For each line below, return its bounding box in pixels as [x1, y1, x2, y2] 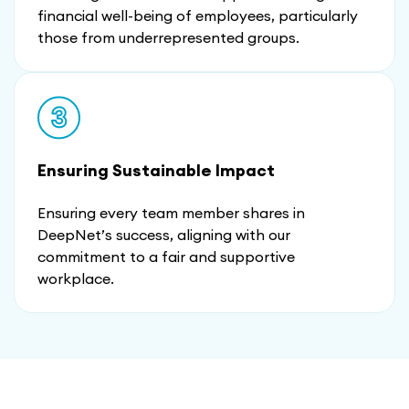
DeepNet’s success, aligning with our [37, 225, 290, 245]
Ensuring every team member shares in [37, 204, 305, 223]
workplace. [37, 269, 114, 288]
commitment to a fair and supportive [37, 247, 295, 267]
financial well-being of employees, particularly [37, 6, 358, 26]
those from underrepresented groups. [37, 28, 299, 47]
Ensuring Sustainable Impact [37, 160, 275, 182]
